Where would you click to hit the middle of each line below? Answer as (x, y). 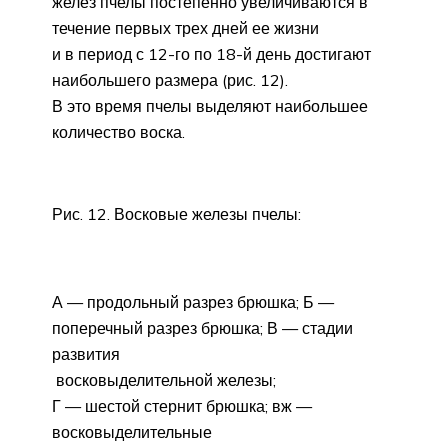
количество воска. (118, 131)
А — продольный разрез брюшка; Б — (193, 301)
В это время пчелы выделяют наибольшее (210, 105)
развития (86, 353)
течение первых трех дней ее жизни (185, 27)
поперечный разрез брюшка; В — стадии (202, 327)
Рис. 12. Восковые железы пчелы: (176, 213)
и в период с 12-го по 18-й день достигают (211, 53)
